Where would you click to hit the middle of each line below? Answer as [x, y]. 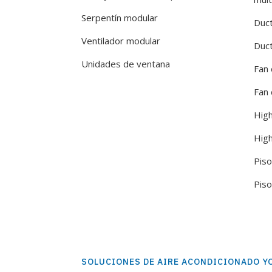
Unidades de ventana [126, 63]
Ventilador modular [121, 40]
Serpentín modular [120, 17]
